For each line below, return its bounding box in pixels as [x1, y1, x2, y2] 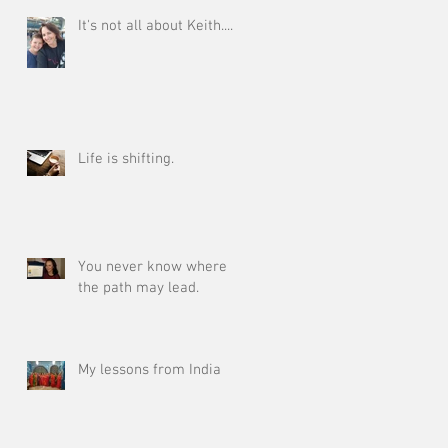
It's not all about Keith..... [78, 17, 236, 35]
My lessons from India [78, 361, 221, 379]
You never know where [78, 258, 227, 276]
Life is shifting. [78, 150, 174, 168]
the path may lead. [78, 279, 199, 297]
